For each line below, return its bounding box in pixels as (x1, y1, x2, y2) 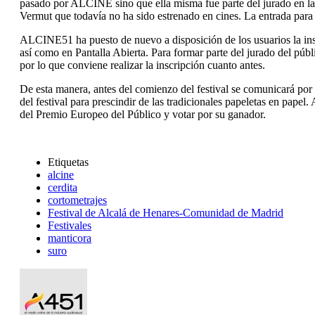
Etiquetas (48, 156, 89, 169)
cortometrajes (48, 194, 107, 207)
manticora (48, 232, 91, 245)
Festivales (48, 219, 91, 232)
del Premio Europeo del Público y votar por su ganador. (20, 108, 266, 121)
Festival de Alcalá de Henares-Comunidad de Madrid (48, 207, 283, 219)
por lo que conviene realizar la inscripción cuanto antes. (20, 59, 265, 72)
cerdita (48, 181, 77, 194)
